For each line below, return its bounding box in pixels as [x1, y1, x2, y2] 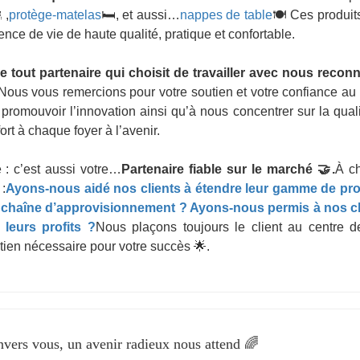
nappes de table [179, 8, 272, 22]
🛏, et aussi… [100, 8, 180, 22]
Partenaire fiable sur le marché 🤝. [121, 162, 335, 176]
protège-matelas [8, 8, 101, 22]
